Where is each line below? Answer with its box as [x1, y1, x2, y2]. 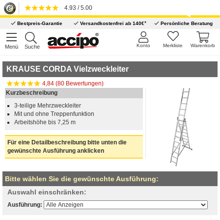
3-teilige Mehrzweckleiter [14, 102, 81, 109]
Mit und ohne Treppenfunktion [14, 110, 94, 117]
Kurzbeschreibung [6, 89, 57, 96]
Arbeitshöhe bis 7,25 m [14, 119, 76, 126]
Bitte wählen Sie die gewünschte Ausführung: [5, 174, 159, 183]
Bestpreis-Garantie [16, 21, 63, 26]
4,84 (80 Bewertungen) [41, 80, 104, 87]
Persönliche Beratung [159, 21, 213, 26]
